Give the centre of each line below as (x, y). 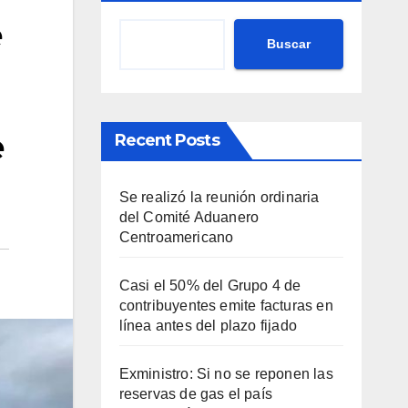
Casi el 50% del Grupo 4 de (210, 285)
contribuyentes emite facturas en (226, 305)
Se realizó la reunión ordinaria (219, 197)
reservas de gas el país (196, 393)
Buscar (289, 44)
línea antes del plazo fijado (208, 325)
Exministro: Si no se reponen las (226, 373)
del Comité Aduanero (189, 217)
